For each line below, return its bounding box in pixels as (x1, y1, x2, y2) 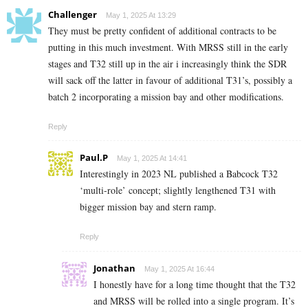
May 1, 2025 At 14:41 (117, 153, 187, 162)
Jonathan (93, 261, 135, 274)
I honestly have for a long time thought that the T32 (93, 277, 296, 291)
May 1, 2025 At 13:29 (106, 10, 176, 19)
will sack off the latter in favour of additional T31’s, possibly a (48, 73, 292, 87)
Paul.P (80, 151, 108, 164)
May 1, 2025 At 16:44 (144, 264, 214, 273)
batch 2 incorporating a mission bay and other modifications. (48, 89, 284, 103)
